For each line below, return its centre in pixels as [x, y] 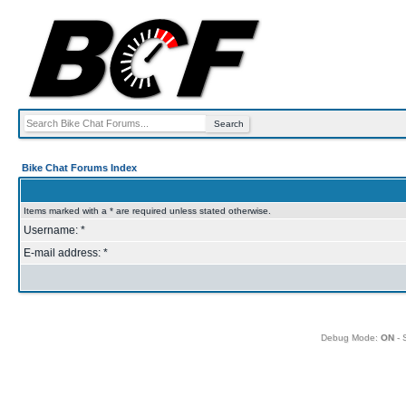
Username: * [54, 230]
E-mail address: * [66, 253]
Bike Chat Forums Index [79, 168]
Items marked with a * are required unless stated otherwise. [147, 211]
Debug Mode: [350, 338]
